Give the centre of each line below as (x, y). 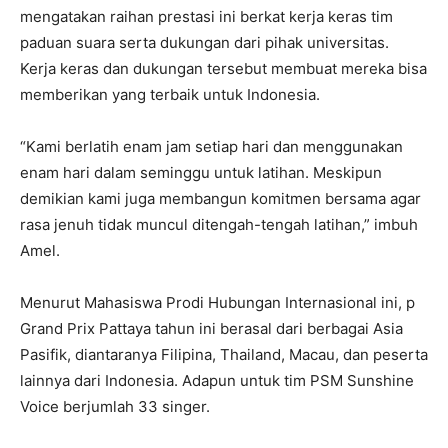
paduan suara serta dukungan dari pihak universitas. (204, 43)
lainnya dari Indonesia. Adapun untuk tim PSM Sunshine (217, 381)
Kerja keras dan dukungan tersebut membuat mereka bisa (223, 69)
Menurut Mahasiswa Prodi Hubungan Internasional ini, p (217, 303)
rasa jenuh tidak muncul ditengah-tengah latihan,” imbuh (219, 225)
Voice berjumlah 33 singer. (115, 407)
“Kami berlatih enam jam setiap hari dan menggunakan (211, 147)
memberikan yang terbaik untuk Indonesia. (170, 95)
